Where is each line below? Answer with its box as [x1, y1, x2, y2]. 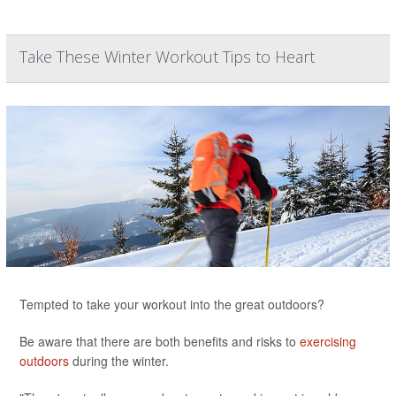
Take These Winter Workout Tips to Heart [19, 46, 315, 67]
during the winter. [69, 352, 169, 369]
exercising [300, 332, 356, 350]
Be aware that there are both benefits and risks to [19, 332, 300, 350]
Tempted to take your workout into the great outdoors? [19, 295, 324, 313]
